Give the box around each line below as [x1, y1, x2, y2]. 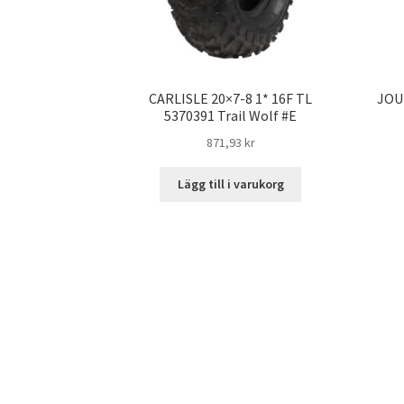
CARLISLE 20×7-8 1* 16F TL [149, 88, 313, 107]
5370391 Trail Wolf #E [164, 106, 298, 124]
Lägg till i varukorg [177, 176, 284, 193]
